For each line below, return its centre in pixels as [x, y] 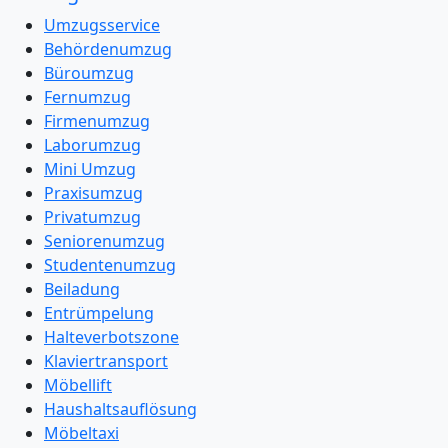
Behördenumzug [108, 49]
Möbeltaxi [81, 433]
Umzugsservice [102, 25]
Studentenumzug [110, 265]
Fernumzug [87, 97]
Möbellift [78, 385]
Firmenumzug [97, 121]
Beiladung [82, 289]
